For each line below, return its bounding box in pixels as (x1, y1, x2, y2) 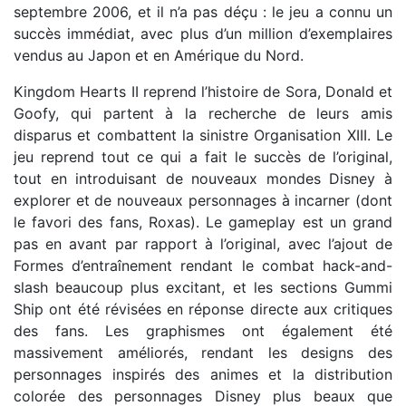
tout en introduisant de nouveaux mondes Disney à (14, 169, 392, 188)
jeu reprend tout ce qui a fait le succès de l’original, (14, 148, 392, 166)
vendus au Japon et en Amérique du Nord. (14, 46, 304, 64)
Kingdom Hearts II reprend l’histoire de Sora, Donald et (14, 82, 392, 101)
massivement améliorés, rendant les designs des (14, 343, 392, 362)
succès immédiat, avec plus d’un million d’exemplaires (14, 24, 392, 43)
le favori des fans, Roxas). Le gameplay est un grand (14, 213, 392, 231)
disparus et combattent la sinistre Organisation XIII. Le (14, 126, 392, 144)
